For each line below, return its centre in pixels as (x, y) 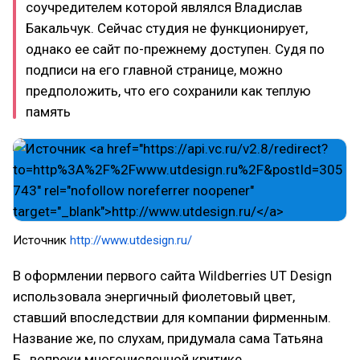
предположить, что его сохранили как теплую (168, 91)
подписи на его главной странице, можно (154, 70)
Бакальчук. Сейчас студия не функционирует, (167, 28)
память (48, 112)
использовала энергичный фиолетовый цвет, (154, 297)
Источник (41, 240)
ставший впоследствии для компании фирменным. (172, 317)
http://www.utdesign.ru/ (131, 240)
